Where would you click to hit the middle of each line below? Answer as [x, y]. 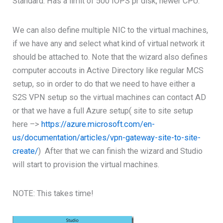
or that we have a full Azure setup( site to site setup [103, 111]
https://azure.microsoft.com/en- [98, 124]
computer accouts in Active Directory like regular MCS [108, 70]
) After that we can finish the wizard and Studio [121, 151]
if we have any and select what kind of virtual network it [109, 43]
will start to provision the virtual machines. [86, 164]
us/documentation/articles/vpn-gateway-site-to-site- [107, 137]
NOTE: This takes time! [53, 194]
